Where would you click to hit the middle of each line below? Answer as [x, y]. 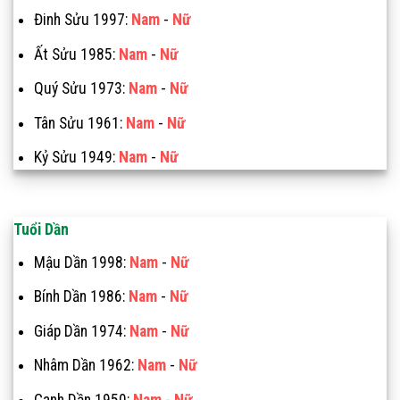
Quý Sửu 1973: [81, 89]
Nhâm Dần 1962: [85, 366]
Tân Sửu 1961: [79, 123]
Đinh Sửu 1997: [82, 19]
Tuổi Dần [41, 230]
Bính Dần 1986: [81, 297]
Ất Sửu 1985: [76, 54]
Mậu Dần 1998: [81, 262]
